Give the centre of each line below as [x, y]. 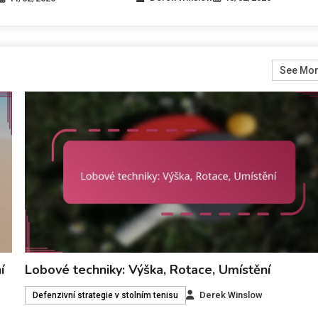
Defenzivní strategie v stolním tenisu [105, 296]
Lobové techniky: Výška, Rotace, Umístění [147, 270]
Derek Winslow [231, 295]
